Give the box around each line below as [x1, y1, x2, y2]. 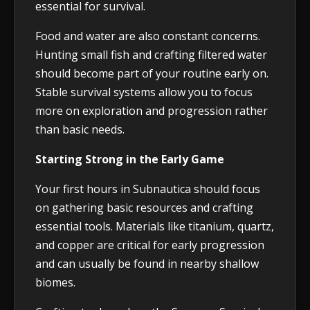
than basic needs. [35, 122, 125, 138]
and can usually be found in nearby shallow [35, 256, 259, 272]
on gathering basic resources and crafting [35, 200, 253, 216]
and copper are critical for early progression [35, 237, 264, 253]
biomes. [35, 275, 75, 291]
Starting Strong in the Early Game [35, 152, 224, 167]
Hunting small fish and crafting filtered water [35, 47, 267, 63]
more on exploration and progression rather [35, 103, 268, 119]
